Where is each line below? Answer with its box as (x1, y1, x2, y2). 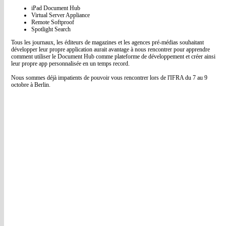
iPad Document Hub (31, 5, 80, 12)
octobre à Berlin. (11, 81, 50, 88)
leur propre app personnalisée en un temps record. (11, 60, 130, 67)
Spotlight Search (31, 26, 71, 33)
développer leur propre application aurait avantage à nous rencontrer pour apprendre (11, 46, 210, 53)
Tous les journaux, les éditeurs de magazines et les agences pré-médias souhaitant (11, 39, 204, 46)
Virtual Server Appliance (31, 12, 90, 19)
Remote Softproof (31, 19, 74, 26)
